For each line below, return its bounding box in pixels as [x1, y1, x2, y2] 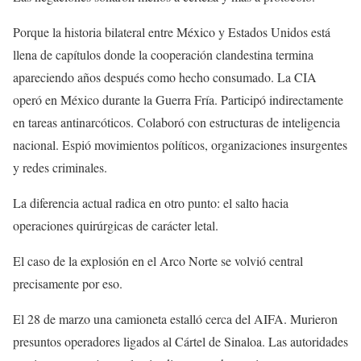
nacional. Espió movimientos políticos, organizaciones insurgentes [13, 136, 347, 154]
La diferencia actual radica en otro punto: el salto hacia [13, 194, 288, 212]
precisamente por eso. [13, 275, 122, 293]
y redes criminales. [13, 159, 107, 176]
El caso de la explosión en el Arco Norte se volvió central [13, 252, 303, 270]
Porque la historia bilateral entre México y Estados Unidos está [13, 23, 330, 41]
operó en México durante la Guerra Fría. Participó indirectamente [13, 91, 343, 109]
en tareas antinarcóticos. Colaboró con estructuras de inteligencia [13, 114, 340, 131]
